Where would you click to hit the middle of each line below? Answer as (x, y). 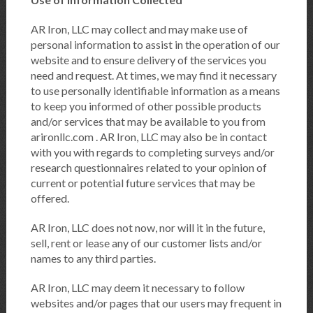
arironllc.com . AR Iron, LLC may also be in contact (148, 137)
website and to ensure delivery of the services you (148, 60)
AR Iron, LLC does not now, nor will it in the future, (147, 228)
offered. (50, 198)
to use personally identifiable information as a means (155, 91)
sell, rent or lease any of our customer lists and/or (146, 243)
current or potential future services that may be (143, 183)
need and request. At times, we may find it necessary (153, 75)
